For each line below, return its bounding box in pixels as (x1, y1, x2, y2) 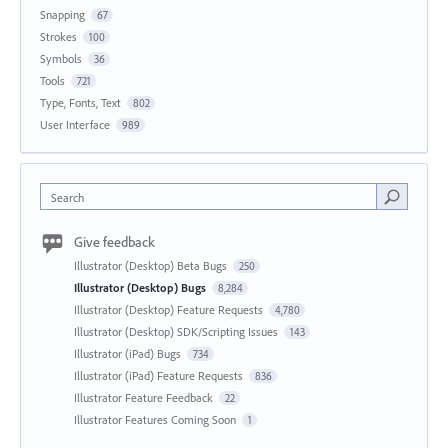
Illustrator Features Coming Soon (74, 411, 239, 427)
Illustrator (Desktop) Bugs (74, 279, 209, 295)
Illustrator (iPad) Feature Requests (74, 367, 246, 383)
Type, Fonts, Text (40, 94, 121, 110)
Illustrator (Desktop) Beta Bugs (74, 257, 230, 273)
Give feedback (74, 232, 155, 251)
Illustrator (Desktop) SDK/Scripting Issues (74, 323, 281, 339)
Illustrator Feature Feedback (74, 389, 216, 405)
